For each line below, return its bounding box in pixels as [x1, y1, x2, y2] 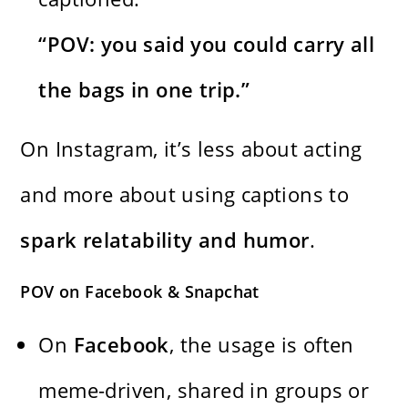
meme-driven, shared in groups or [38, 375, 370, 403]
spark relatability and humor [20, 225, 310, 253]
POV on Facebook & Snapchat [20, 280, 260, 302]
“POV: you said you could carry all [38, 29, 375, 57]
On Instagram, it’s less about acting [20, 134, 362, 162]
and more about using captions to [20, 179, 350, 208]
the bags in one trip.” [38, 75, 250, 103]
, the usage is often [168, 330, 354, 358]
